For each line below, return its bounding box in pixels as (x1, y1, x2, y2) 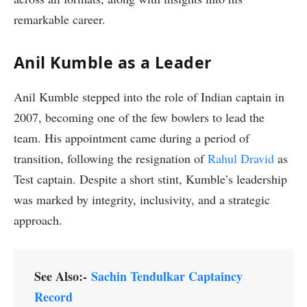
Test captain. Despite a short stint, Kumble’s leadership (14, 170, 287, 187)
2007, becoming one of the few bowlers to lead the (14, 108, 265, 125)
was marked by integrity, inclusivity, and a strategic (14, 191, 270, 208)
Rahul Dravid (208, 149, 274, 167)
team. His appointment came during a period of (14, 129, 249, 146)
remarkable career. (14, 11, 106, 28)
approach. (14, 211, 62, 228)
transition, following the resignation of (14, 149, 208, 167)
